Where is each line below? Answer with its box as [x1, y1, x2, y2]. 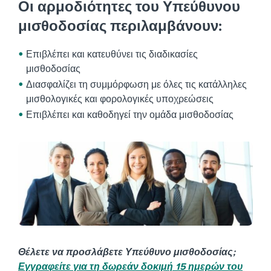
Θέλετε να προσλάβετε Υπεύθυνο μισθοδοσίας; [18, 246, 235, 259]
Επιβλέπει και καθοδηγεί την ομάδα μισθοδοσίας [26, 109, 233, 121]
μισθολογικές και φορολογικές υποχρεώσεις [26, 93, 214, 105]
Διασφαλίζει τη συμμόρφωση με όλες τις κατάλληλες [26, 79, 247, 91]
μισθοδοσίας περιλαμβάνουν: [18, 18, 222, 35]
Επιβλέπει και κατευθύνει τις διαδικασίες [26, 48, 198, 60]
